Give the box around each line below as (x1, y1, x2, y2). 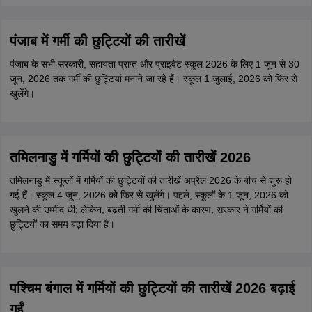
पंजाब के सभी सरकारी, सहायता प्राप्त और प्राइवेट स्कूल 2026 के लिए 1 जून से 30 (9, 58, 299, 70)
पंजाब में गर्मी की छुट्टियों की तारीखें (9, 33, 185, 49)
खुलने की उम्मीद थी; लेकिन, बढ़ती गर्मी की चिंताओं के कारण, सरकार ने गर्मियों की (9, 204, 283, 215)
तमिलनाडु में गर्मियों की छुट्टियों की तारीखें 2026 (9, 150, 251, 165)
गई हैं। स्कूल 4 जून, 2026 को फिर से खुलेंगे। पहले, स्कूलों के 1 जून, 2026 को (9, 189, 288, 201)
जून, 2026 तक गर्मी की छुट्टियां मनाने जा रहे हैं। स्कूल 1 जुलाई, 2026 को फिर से (9, 73, 297, 84)
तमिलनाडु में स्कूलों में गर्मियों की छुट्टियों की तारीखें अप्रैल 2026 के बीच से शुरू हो (9, 175, 292, 186)
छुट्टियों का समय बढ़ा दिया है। (9, 219, 115, 230)
